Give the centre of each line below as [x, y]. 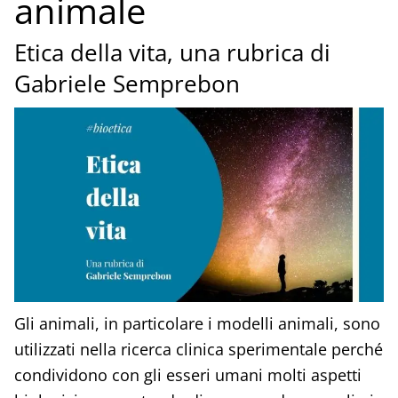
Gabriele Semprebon [127, 84]
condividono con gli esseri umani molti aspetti [187, 374]
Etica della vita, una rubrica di [172, 53]
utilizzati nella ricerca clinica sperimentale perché [198, 349]
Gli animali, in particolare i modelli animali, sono [197, 323]
